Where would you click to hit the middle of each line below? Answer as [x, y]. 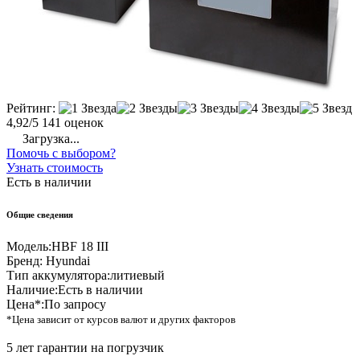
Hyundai [66, 261]
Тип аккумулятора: [58, 276]
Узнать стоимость [55, 168]
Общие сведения [40, 215]
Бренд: [25, 261]
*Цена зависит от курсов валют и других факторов [121, 320]
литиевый [137, 276]
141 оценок [73, 123]
